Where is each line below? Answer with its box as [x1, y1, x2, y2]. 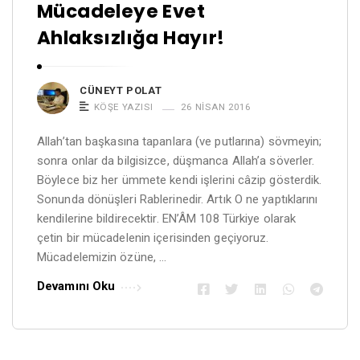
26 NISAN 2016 [181, 100, 251, 112]
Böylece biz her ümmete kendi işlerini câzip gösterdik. [37, 172, 322, 187]
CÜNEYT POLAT [80, 84, 162, 96]
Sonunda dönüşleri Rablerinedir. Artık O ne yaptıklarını [37, 191, 318, 207]
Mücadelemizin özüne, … [37, 249, 167, 264]
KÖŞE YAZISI [93, 100, 153, 112]
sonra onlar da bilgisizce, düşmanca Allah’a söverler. [37, 153, 315, 168]
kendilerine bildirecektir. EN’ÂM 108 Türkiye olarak [37, 211, 297, 226]
